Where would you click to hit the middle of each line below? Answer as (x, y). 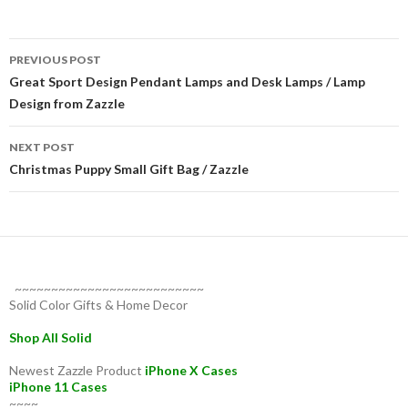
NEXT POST (42, 147)
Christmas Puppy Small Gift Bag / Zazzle (129, 168)
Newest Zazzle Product (77, 370)
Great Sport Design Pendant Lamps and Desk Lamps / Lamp (187, 81)
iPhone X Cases (193, 370)
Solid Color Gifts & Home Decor (98, 304)
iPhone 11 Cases (58, 386)
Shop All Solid (51, 337)
